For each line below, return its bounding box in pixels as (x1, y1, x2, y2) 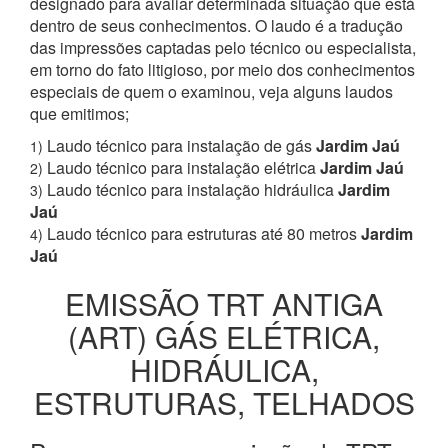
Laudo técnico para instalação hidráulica (47, 177, 334, 201)
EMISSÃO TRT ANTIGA (65, 281, 383, 325)
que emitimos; (30, 101, 129, 125)
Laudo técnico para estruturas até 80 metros (47, 221, 357, 245)
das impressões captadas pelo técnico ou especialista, (30, 35, 416, 59)
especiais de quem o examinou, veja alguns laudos (30, 79, 393, 103)
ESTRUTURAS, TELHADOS (33, 380, 415, 424)
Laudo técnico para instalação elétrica (47, 155, 316, 179)
